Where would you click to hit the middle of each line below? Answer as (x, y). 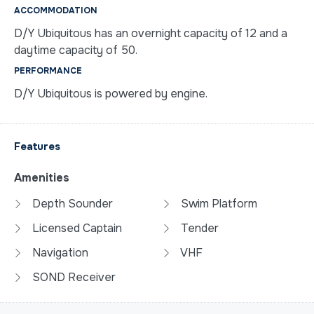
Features (37, 147)
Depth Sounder (71, 204)
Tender (198, 228)
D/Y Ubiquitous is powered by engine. (111, 94)
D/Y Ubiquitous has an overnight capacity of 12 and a (151, 34)
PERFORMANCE (48, 71)
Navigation (59, 253)
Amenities (42, 178)
